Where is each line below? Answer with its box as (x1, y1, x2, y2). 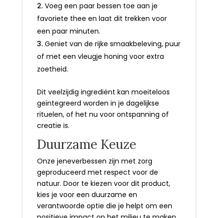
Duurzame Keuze (36, 136, 140, 152)
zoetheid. (36, 64, 72, 74)
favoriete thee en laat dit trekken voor (36, 13, 167, 23)
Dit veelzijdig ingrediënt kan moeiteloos (36, 87, 170, 97)
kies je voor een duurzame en (36, 189, 137, 200)
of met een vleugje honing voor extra (36, 51, 164, 61)
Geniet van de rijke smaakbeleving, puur (44, 38, 181, 49)
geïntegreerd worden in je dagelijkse (36, 98, 159, 108)
